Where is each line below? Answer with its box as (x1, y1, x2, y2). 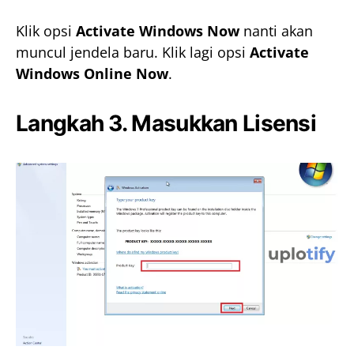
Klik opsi (16, 21, 76, 41)
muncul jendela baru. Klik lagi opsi (16, 43, 250, 62)
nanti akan (239, 21, 313, 41)
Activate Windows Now (76, 21, 239, 41)
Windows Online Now (16, 64, 168, 84)
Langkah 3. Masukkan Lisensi (16, 110, 317, 137)
